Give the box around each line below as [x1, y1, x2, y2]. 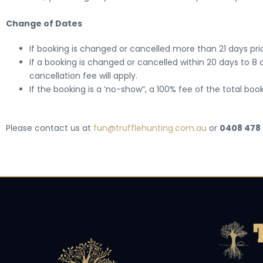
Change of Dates [6, 18, 82, 29]
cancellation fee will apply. [29, 70, 137, 82]
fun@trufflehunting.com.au [93, 122, 207, 134]
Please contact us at [6, 122, 93, 134]
